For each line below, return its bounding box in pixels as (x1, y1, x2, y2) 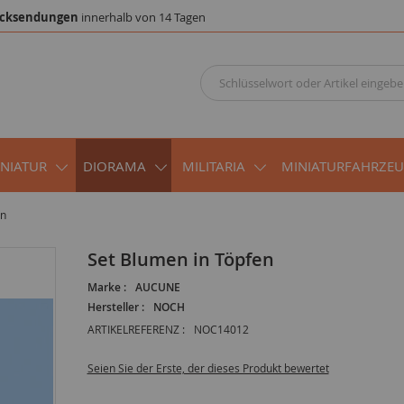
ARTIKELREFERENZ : (87, 321, 185, 336)
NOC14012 (193, 321, 249, 336)
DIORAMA (83, 156, 146, 175)
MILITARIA (182, 156, 245, 175)
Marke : (87, 279, 126, 295)
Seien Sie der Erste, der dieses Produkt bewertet (87, 360, 329, 375)
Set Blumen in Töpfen (96, 246, 274, 271)
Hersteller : (87, 298, 144, 315)
